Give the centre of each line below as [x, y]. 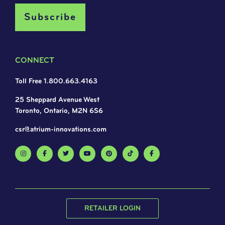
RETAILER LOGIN [113, 208]
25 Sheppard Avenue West [57, 100]
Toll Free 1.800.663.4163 [56, 81]
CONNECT [35, 61]
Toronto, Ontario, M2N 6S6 [59, 111]
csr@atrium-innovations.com [61, 130]
